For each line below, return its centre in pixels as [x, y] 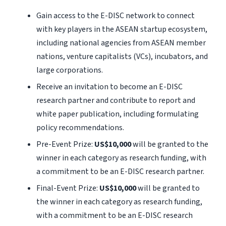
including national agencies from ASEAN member [121, 43]
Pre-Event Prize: [64, 144]
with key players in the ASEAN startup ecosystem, [122, 29]
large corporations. [69, 70]
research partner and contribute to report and [116, 100]
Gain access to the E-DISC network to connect [115, 15]
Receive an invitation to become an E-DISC [109, 87]
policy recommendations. [80, 127]
